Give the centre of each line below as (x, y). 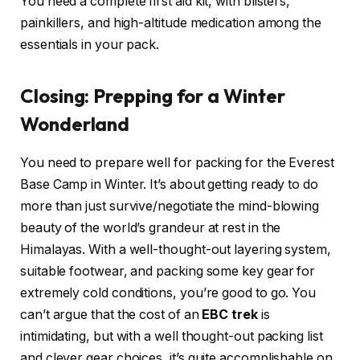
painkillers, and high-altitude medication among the (171, 23)
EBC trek (230, 315)
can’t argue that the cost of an (111, 315)
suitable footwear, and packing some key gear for (168, 272)
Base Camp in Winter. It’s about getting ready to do (169, 185)
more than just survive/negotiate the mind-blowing (170, 207)
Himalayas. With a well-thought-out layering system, (176, 250)
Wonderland (75, 123)
